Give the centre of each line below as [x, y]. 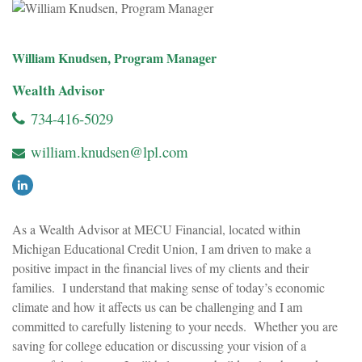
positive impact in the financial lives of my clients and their [160, 268]
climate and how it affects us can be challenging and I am [157, 307]
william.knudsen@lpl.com [109, 152]
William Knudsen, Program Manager [114, 58]
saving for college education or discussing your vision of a [159, 345]
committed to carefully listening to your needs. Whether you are [175, 326]
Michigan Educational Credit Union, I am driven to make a [162, 248]
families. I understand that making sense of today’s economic [168, 287]
